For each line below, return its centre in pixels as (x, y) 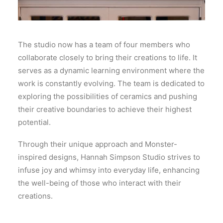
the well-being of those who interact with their (100, 183)
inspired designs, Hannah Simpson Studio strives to (109, 157)
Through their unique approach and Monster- (98, 144)
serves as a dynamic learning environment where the (111, 70)
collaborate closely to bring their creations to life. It (108, 57)
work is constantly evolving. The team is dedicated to (111, 83)
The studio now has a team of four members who (104, 45)
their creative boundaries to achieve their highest (105, 109)
